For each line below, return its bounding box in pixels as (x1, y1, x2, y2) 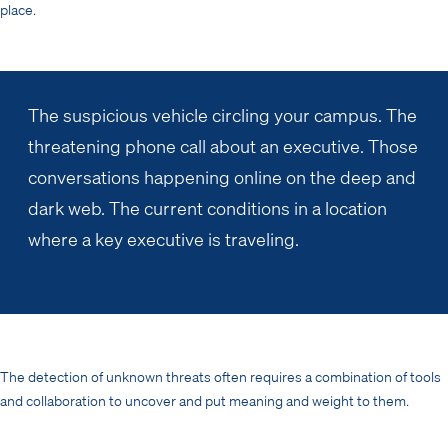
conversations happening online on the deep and (28, 164, 416, 188)
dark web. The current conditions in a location (28, 195, 387, 219)
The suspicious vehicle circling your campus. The (28, 102, 417, 126)
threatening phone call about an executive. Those (28, 133, 418, 157)
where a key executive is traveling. (28, 226, 299, 250)
